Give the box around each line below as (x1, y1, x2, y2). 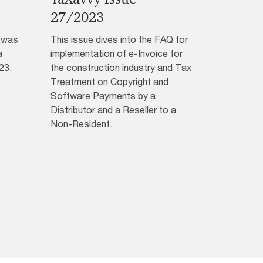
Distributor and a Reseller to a (50, 104, 176, 116)
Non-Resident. (50, 118, 112, 130)
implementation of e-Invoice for (50, 48, 183, 59)
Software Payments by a (50, 90, 156, 102)
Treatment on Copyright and (50, 76, 168, 87)
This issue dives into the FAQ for (50, 33, 188, 45)
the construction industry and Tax (50, 62, 191, 73)
